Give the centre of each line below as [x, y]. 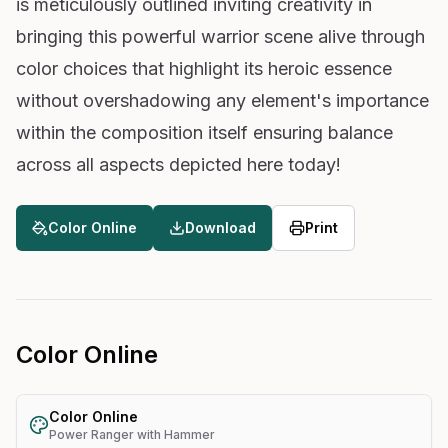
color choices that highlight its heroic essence [204, 68]
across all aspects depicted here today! [178, 164]
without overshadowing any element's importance [222, 100]
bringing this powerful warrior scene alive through [220, 36]
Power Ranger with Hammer [132, 434]
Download [220, 227]
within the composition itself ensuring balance [204, 132]
